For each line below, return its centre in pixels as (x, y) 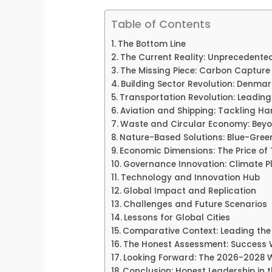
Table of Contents (161, 24)
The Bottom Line (151, 44)
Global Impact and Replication (189, 191)
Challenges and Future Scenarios (195, 205)
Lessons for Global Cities (177, 218)
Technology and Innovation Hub (190, 178)
